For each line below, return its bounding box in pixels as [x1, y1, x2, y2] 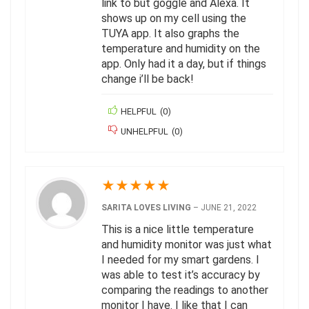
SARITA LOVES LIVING [101, 202, 193, 212]
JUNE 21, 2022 [201, 202, 257, 212]
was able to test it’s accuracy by [101, 268, 260, 281]
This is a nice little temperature [101, 222, 254, 236]
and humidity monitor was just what [101, 237, 272, 251]
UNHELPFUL [121, 126, 168, 137]
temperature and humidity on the [101, 41, 260, 55]
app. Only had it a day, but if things [101, 57, 266, 70]
